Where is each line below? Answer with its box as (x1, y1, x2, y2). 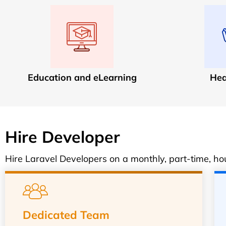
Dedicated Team (23, 208, 109, 222)
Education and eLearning (27, 72, 137, 83)
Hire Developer (5, 127, 120, 147)
